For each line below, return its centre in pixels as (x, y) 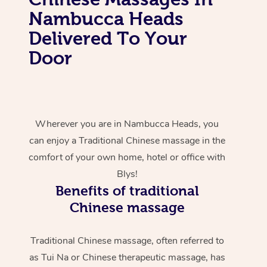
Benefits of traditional (127, 190)
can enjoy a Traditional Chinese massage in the (127, 140)
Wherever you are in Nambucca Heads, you (127, 124)
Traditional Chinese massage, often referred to (127, 240)
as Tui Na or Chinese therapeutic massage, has (127, 257)
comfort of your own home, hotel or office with (127, 157)
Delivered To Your (108, 38)
